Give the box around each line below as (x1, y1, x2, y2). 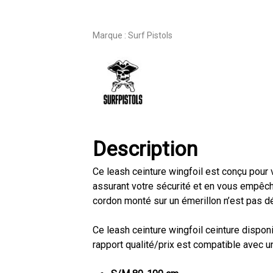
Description (92, 136, 197, 161)
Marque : (92, 30, 128, 40)
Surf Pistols (127, 30, 172, 40)
